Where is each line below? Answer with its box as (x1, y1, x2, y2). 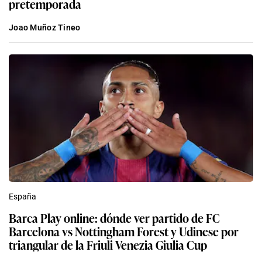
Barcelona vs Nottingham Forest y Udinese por (9, 222, 239, 240)
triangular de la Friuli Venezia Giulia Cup (9, 236, 207, 254)
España (9, 192, 36, 202)
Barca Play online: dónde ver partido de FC (9, 209, 220, 227)
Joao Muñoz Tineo (9, 23, 81, 33)
